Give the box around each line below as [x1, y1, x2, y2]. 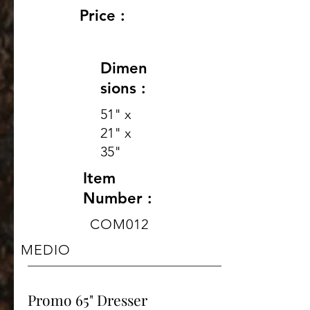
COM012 [90, 215, 149, 232]
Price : [80, 6, 125, 25]
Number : [83, 188, 152, 208]
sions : [100, 78, 146, 98]
